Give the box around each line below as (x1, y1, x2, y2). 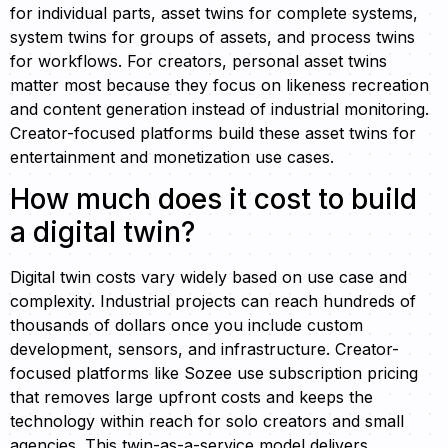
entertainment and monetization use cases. (10, 146, 334, 167)
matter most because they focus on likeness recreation (10, 74, 429, 95)
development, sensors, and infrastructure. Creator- (10, 339, 399, 360)
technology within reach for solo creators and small (10, 411, 404, 432)
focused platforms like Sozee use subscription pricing (10, 363, 418, 384)
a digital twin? (10, 215, 195, 250)
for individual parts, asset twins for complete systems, (10, 2, 418, 23)
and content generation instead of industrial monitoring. (10, 98, 429, 119)
